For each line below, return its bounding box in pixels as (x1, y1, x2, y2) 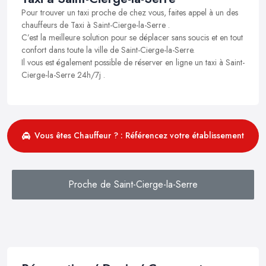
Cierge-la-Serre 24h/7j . (21, 68, 105, 81)
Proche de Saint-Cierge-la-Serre (68, 177, 198, 191)
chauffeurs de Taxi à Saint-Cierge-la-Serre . (21, 18, 170, 31)
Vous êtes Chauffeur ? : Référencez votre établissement (34, 129, 244, 142)
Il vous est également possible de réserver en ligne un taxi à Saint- (21, 56, 245, 68)
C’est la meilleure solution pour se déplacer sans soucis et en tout (21, 31, 243, 43)
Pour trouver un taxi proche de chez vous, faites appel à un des (21, 6, 238, 18)
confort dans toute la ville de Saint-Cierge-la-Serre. (21, 43, 195, 56)
